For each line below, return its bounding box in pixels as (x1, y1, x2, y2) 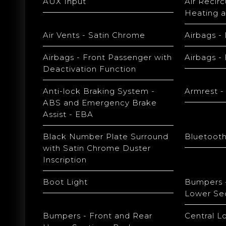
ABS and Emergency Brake (43, 98, 157, 107)
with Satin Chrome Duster (43, 143, 151, 153)
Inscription (43, 155, 87, 164)
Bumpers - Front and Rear (43, 211, 152, 220)
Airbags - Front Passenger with (43, 52, 172, 62)
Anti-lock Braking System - (43, 86, 155, 96)
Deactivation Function (43, 64, 136, 74)
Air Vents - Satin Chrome (43, 30, 145, 40)
